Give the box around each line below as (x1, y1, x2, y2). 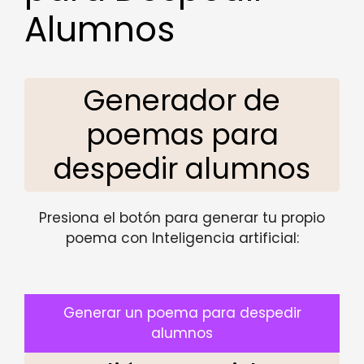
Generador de (84, 80, 280, 121)
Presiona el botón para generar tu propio (39, 208, 325, 228)
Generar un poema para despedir (63, 302, 301, 323)
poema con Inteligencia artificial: (65, 228, 299, 249)
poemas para (85, 115, 279, 155)
